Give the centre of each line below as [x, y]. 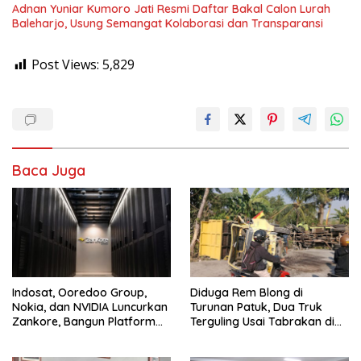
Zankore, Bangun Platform [84, 321]
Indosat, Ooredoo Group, [79, 292]
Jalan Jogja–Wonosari [251, 336]
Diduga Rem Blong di [247, 292]
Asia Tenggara [51, 350]
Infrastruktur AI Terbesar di [85, 336]
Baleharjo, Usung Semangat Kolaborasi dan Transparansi [168, 23]
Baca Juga [49, 170]
